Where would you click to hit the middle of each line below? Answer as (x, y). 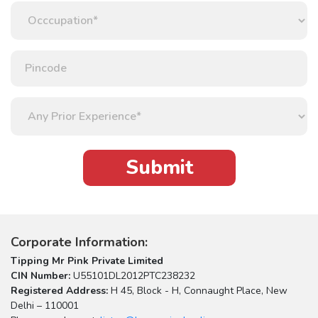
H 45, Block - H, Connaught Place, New (198, 290)
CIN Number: (40, 275)
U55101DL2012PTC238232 (133, 275)
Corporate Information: (79, 242)
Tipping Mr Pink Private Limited (87, 261)
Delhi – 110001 (45, 305)
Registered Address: (59, 290)
